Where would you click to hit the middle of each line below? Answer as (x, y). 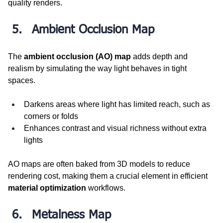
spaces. (22, 80)
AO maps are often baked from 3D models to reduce (100, 164)
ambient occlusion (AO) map (77, 56)
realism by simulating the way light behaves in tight (98, 68)
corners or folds (51, 116)
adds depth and (160, 56)
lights (33, 140)
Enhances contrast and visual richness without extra (116, 128)
